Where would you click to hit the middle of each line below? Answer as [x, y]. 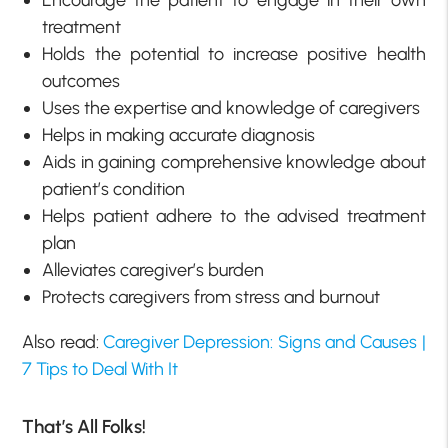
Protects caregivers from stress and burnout [211, 296]
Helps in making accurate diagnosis [179, 134]
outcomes [81, 80]
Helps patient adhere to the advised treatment [234, 215]
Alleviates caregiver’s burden [153, 269]
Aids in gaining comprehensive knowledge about [234, 161]
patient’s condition [114, 188]
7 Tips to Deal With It [100, 368]
